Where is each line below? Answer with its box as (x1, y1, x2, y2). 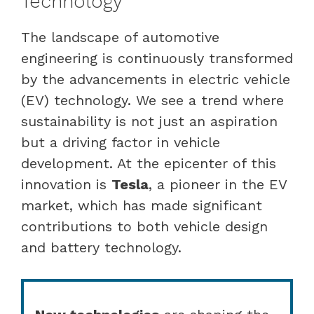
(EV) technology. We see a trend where (21, 91, 284, 109)
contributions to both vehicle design (21, 217, 268, 235)
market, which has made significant (21, 196, 262, 214)
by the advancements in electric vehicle (21, 70, 290, 88)
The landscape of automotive (21, 28, 219, 46)
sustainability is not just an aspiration (21, 112, 278, 130)
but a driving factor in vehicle (21, 133, 220, 151)
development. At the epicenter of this (21, 154, 276, 172)
